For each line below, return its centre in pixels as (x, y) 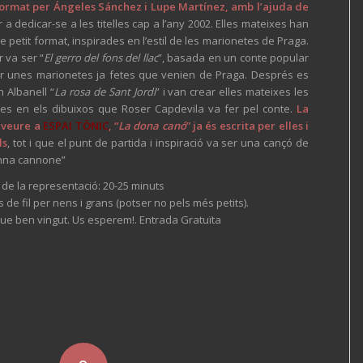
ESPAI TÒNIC (76, 125)
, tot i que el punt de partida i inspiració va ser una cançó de (158, 142)
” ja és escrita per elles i (248, 125)
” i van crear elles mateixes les (232, 91)
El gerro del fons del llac (101, 57)
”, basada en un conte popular (233, 57)
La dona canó (152, 125)
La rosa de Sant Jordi (105, 91)
